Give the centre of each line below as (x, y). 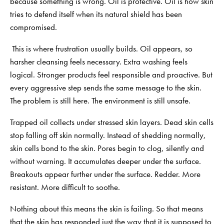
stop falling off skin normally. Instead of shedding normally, (108, 135)
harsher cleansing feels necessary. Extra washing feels (99, 61)
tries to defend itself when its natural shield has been (96, 14)
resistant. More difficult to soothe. (65, 187)
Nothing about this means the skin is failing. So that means (106, 208)
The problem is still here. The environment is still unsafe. (100, 100)
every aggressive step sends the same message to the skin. (106, 87)
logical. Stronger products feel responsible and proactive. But (111, 74)
